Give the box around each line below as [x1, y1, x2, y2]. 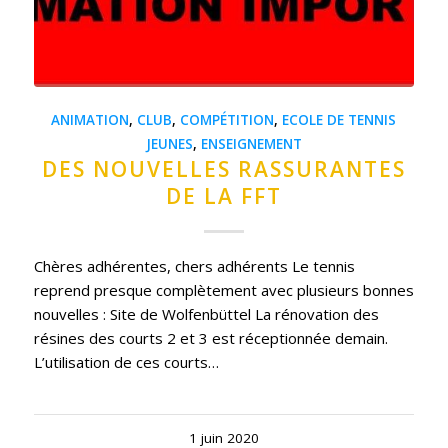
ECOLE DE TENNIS [282, 111, 397, 130]
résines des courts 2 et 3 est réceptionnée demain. [33, 328, 388, 349]
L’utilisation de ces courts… [33, 352, 219, 373]
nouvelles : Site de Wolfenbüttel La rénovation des [33, 304, 379, 325]
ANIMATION [51, 111, 130, 130]
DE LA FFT [165, 182, 282, 211]
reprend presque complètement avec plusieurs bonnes [33, 280, 414, 301]
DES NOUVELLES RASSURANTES [41, 155, 406, 184]
